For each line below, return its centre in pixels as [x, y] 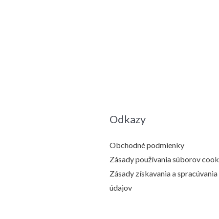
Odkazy [128, 119]
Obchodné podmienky [147, 145]
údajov [121, 187]
